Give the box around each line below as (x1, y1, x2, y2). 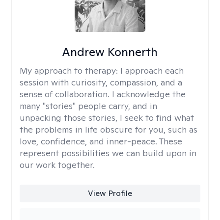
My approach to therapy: (20, 65, 120, 76)
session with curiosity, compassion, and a (20, 77, 182, 88)
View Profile (87, 188, 132, 198)
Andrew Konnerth (62, 44, 158, 59)
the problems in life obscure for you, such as (20, 124, 197, 135)
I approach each (120, 65, 184, 76)
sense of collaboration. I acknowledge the (20, 88, 186, 100)
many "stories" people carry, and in (20, 100, 157, 111)
